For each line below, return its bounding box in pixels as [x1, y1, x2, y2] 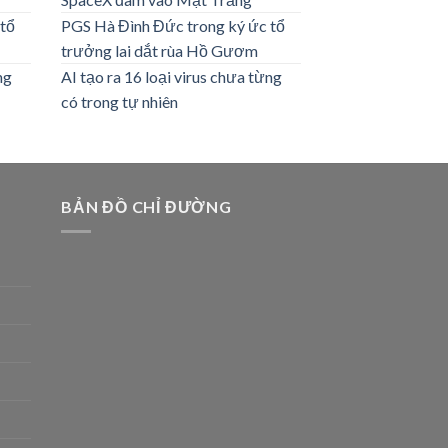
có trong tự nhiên [61, 92, 178, 112]
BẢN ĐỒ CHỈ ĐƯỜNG [61, 197, 232, 217]
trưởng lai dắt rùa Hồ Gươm [61, 41, 258, 61]
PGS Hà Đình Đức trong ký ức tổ [61, 16, 285, 36]
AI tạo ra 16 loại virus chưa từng [61, 67, 282, 87]
